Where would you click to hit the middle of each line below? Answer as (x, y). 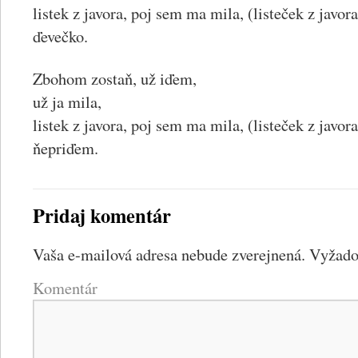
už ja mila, (67, 101)
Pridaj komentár (102, 215)
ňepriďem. (66, 148)
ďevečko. (60, 36)
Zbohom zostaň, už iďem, (115, 78)
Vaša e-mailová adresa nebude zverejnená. (169, 254)
